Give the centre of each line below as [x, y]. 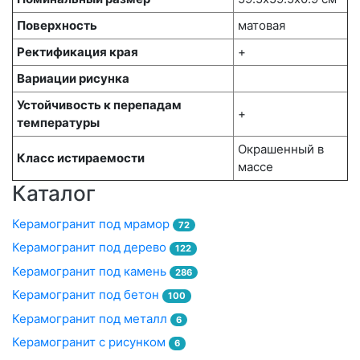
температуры [58, 123]
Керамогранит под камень [91, 271]
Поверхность [57, 26]
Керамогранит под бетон [87, 295]
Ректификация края [78, 52]
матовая [262, 26]
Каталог [54, 194]
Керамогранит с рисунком [90, 342]
